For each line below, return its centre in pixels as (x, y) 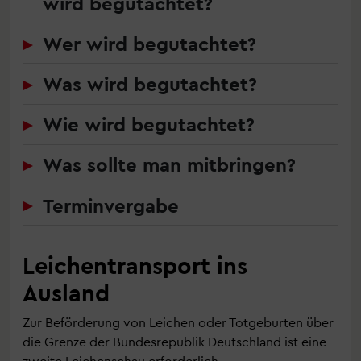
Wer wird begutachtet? (149, 43)
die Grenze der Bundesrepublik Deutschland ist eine (174, 342)
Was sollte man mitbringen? (169, 164)
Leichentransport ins (135, 265)
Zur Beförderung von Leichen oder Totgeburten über (178, 322)
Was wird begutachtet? (150, 83)
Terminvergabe (111, 205)
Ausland (66, 293)
